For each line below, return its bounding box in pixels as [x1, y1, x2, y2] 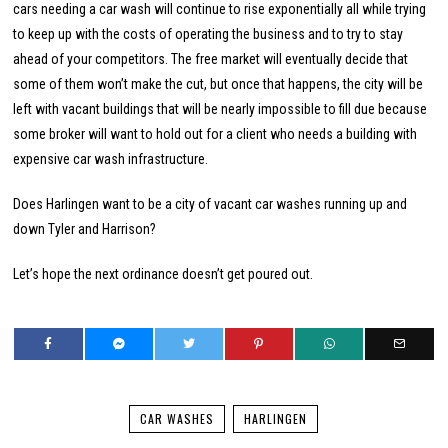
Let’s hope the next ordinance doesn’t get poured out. [13, 266, 314, 283]
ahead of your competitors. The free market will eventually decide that [13, 51, 409, 68]
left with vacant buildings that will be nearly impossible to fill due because [13, 101, 428, 118]
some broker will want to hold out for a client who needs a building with [13, 126, 418, 143]
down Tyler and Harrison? [13, 221, 157, 238]
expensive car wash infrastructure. [13, 151, 209, 168]
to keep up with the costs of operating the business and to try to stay [13, 26, 404, 43]
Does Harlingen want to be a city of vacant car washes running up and [13, 196, 408, 213]
